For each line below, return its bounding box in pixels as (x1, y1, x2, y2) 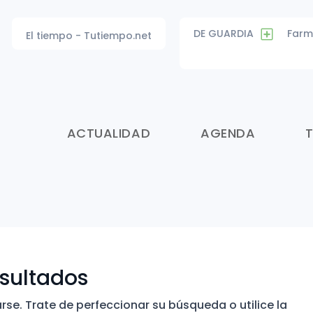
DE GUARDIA (193, 27, 254, 41)
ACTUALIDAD (66, 124, 151, 142)
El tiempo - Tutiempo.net (25, 29, 152, 43)
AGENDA (201, 124, 256, 142)
